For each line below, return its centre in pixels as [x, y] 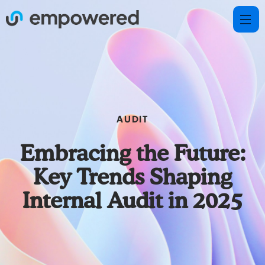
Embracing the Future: [132, 155]
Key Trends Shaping [132, 178]
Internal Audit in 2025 [132, 202]
